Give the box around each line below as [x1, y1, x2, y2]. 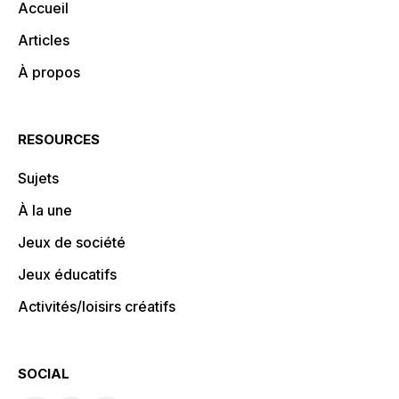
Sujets [18, 169, 59, 188]
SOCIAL [18, 365, 69, 383]
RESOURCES [18, 131, 100, 149]
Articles [18, 31, 69, 50]
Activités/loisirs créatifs [18, 297, 175, 316]
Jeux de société [18, 233, 126, 252]
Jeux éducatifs [18, 265, 117, 284]
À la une [18, 201, 72, 220]
